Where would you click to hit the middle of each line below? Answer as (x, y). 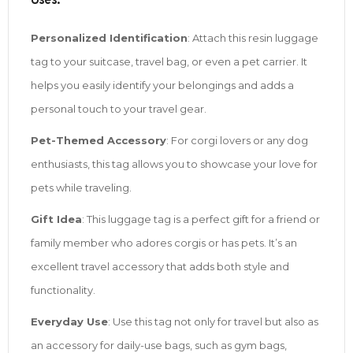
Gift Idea (56, 219)
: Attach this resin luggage (253, 37)
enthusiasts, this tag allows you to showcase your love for (174, 163)
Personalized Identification (109, 37)
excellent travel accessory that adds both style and (160, 266)
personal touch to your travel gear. (119, 108)
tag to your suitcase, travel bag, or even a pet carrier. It (169, 61)
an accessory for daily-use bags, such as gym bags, (159, 345)
